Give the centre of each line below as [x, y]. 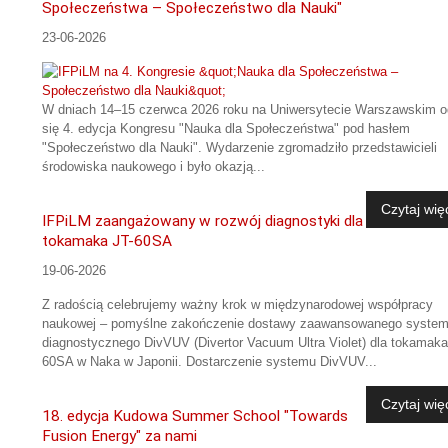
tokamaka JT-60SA [107, 241]
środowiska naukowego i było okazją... [153, 167]
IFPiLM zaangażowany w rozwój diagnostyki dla [202, 221]
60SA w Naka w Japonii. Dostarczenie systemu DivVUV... [209, 362]
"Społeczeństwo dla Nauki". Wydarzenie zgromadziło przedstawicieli [239, 148]
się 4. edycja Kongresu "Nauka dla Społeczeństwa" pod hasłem [226, 129]
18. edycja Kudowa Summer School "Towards [195, 416]
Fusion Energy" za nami [119, 436]
